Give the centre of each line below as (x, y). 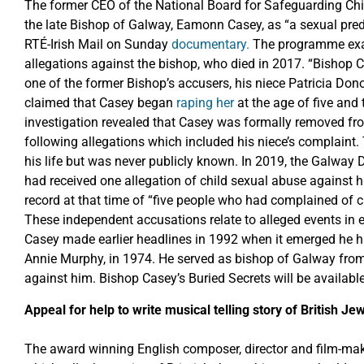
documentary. (212, 45)
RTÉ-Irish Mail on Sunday (98, 45)
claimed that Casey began (100, 103)
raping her (205, 103)
